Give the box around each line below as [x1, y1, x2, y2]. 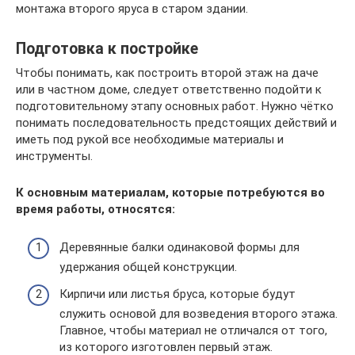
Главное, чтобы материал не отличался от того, [59, 323, 327, 338]
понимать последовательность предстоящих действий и [16, 115, 337, 130]
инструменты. [16, 148, 93, 163]
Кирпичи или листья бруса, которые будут [59, 286, 296, 301]
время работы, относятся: [16, 201, 175, 216]
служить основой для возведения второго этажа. [59, 306, 338, 321]
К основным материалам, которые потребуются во [16, 185, 325, 200]
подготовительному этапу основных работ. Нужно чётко [16, 98, 334, 113]
